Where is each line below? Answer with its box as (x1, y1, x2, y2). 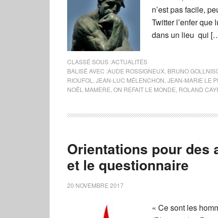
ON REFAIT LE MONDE (113, 85, 176, 93)
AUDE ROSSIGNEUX (108, 67, 164, 75)
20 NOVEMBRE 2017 (67, 181, 124, 189)
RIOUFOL (67, 76, 93, 84)
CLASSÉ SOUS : (67, 57, 111, 66)
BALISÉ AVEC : (67, 67, 108, 75)
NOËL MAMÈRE (67, 85, 110, 93)
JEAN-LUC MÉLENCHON (96, 76, 164, 84)
